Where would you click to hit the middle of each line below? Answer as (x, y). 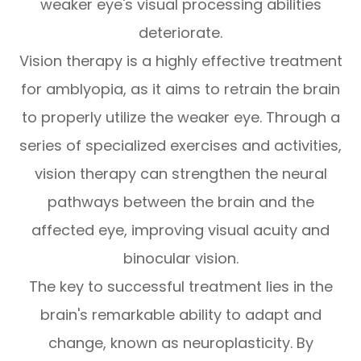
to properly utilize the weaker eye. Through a (180, 118)
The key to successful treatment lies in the (180, 287)
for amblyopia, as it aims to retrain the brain (180, 89)
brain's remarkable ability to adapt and (180, 315)
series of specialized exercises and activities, (180, 146)
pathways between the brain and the (180, 202)
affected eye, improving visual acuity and (180, 230)
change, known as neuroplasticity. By (180, 343)
